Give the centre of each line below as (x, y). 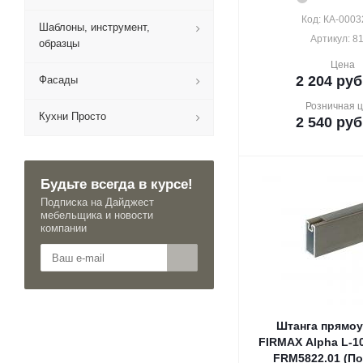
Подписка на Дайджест (97, 202)
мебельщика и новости (97, 215)
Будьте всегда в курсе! (117, 184)
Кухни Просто (73, 116)
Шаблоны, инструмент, (94, 27)
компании (64, 228)
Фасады (58, 80)
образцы (59, 43)
